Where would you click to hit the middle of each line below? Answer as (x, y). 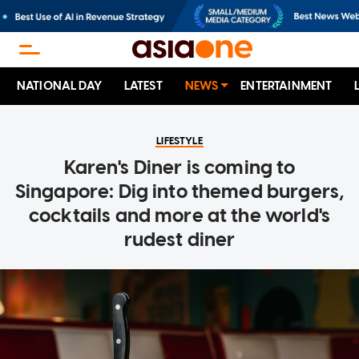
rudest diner (179, 240)
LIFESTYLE (179, 141)
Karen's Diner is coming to (179, 167)
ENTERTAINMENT (286, 86)
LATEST (143, 86)
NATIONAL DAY (59, 86)
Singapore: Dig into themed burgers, (179, 192)
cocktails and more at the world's (179, 216)
